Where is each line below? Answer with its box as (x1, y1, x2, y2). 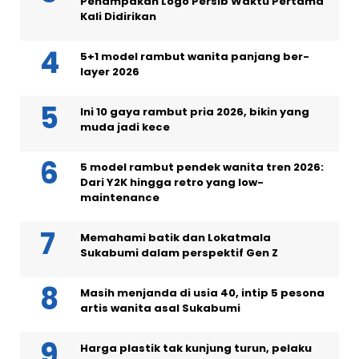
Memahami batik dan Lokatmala (80, 230, 271, 246)
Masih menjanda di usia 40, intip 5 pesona (80, 285, 325, 301)
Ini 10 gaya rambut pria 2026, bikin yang (80, 104, 309, 120)
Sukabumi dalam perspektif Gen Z (80, 245, 278, 261)
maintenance (80, 190, 159, 206)
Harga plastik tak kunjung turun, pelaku (80, 341, 312, 357)
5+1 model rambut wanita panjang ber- (80, 49, 309, 65)
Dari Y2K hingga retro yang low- (80, 175, 264, 191)
